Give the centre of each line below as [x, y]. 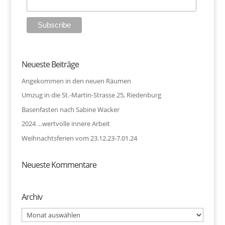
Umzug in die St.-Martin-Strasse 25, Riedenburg [91, 95]
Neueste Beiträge [50, 64]
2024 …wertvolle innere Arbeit [66, 124]
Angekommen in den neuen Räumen [76, 81]
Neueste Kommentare [59, 164]
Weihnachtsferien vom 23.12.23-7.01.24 [79, 138]
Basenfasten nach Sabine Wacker [70, 109]
